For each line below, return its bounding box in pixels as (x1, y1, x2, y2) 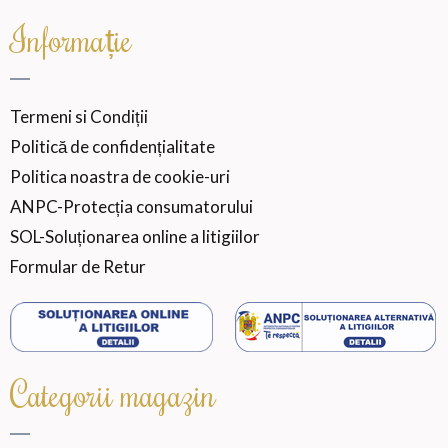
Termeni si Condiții (10, 105, 148, 127)
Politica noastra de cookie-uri (10, 165, 230, 187)
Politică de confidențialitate (10, 135, 215, 157)
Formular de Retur (10, 255, 146, 277)
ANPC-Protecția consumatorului (10, 195, 253, 217)
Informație (10, 16, 132, 61)
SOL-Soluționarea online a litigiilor (10, 225, 260, 247)
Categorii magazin (10, 371, 216, 416)
